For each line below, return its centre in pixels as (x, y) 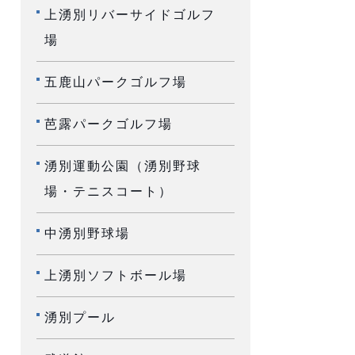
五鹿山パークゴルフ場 (116, 82)
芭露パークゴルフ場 (109, 124)
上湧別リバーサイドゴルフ (130, 15)
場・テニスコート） (109, 192)
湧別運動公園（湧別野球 (123, 166)
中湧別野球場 (87, 234)
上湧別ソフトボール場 (116, 276)
